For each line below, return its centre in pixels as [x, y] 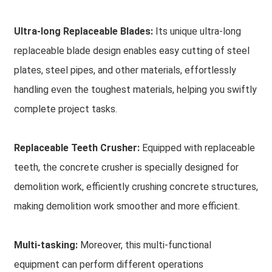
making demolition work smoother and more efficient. [127, 206]
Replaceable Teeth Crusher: [78, 148]
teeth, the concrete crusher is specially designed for [126, 167]
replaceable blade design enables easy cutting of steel [131, 51]
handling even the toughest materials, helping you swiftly [135, 90]
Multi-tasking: [47, 245]
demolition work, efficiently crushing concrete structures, [136, 187]
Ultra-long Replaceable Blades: [84, 31]
